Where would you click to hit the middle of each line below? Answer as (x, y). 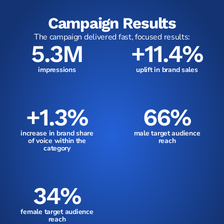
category (57, 148)
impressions (57, 70)
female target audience (57, 212)
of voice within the (57, 141)
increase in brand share (57, 133)
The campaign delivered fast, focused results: (112, 37)
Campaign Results (112, 23)
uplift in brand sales (167, 70)
